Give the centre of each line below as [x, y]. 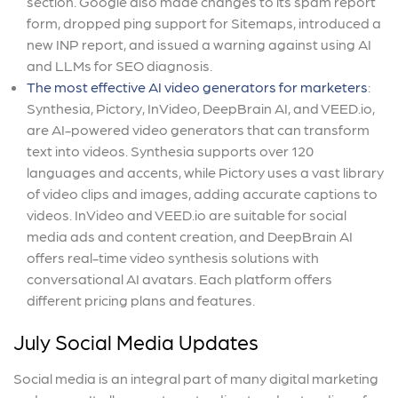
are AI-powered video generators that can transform [198, 129]
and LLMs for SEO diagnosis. [119, 65]
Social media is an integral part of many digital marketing [196, 378]
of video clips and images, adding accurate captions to [202, 193]
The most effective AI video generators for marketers [197, 86]
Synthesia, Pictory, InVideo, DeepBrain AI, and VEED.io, [201, 107]
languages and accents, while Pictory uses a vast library [205, 171]
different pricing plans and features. [141, 299]
